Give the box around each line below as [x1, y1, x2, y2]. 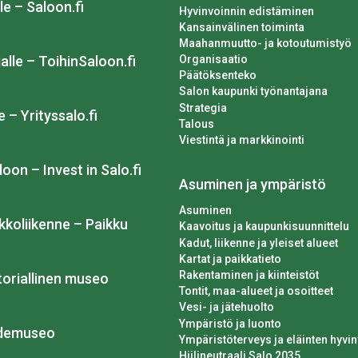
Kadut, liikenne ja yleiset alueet [179, 236, 338, 249]
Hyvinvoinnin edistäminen [179, 4, 314, 18]
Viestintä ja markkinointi [179, 133, 304, 147]
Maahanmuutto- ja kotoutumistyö [179, 36, 352, 50]
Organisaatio [179, 53, 248, 66]
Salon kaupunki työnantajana [179, 85, 328, 98]
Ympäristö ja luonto [179, 316, 281, 330]
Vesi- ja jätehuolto [179, 300, 274, 314]
